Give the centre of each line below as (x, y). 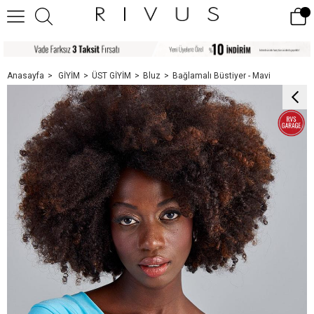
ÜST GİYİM (111, 75)
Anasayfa (26, 75)
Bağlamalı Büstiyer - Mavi (221, 75)
